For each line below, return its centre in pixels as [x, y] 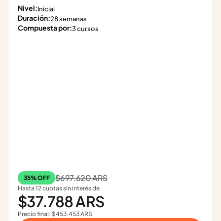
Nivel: [28, 8]
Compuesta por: [45, 28]
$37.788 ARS [61, 201]
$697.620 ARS [81, 178]
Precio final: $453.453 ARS [55, 214]
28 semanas [69, 19]
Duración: [34, 18]
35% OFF [37, 178]
